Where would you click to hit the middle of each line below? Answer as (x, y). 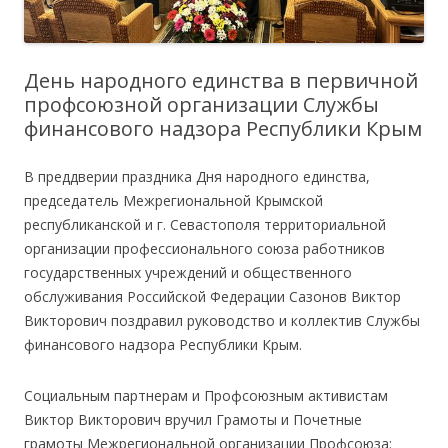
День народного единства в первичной (221, 80)
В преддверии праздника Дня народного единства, (197, 176)
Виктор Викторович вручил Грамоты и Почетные (193, 419)
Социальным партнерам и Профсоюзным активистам (206, 395)
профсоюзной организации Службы (201, 104)
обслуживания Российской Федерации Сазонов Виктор (212, 296)
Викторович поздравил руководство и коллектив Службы (222, 320)
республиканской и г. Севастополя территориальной (205, 224)
